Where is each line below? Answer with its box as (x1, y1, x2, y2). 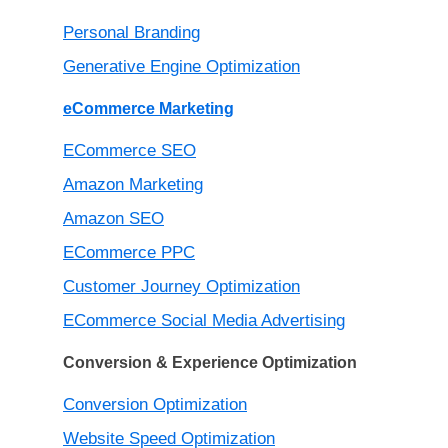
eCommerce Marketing (63, 100, 234, 118)
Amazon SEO (63, 209, 164, 229)
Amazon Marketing (63, 175, 203, 195)
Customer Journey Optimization (63, 277, 300, 297)
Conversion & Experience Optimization (63, 354, 357, 372)
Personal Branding (63, 23, 200, 43)
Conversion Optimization (63, 395, 247, 415)
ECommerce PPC (63, 243, 195, 263)
